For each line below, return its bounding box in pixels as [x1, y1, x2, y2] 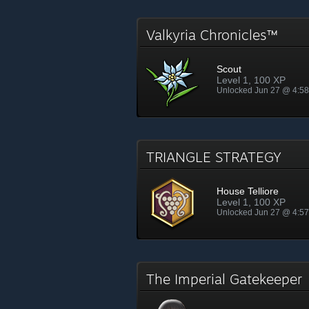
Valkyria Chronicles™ [146, 26, 286, 43]
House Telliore [217, 186, 279, 197]
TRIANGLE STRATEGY [146, 148, 290, 166]
